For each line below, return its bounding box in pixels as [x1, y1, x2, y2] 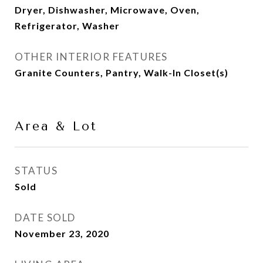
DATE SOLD [15, 211, 76, 224]
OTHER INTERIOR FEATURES [15, 50, 168, 63]
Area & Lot [15, 119, 97, 133]
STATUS [15, 164, 58, 177]
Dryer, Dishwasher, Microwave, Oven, [15, 4, 200, 15]
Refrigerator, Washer [15, 20, 120, 31]
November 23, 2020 [15, 228, 109, 239]
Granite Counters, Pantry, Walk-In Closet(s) [15, 67, 228, 78]
